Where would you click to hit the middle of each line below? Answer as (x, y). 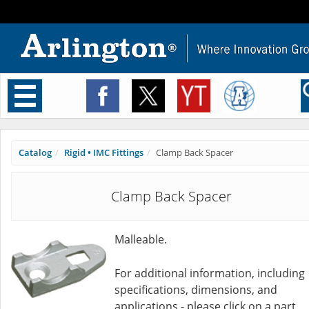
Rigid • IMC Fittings (104, 152)
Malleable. (141, 239)
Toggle (45, 92)
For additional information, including (210, 273)
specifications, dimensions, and (196, 290)
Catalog (35, 152)
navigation (49, 107)
